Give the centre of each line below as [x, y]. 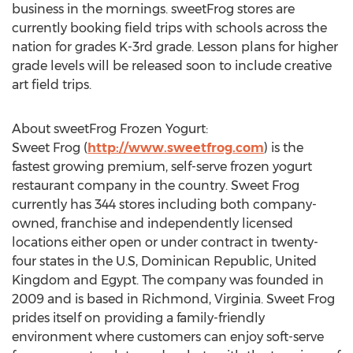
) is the [284, 148]
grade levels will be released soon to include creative [172, 66]
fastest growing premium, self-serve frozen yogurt [162, 167]
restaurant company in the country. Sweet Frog [156, 186]
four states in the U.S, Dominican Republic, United [164, 261]
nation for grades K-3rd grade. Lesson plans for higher [175, 47]
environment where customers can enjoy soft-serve [168, 337]
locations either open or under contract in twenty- [165, 242]
